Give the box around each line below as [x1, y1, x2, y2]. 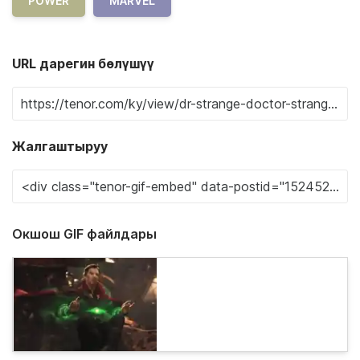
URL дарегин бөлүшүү [12, 55, 154, 72]
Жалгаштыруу [12, 137, 108, 154]
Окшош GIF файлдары [12, 225, 157, 242]
